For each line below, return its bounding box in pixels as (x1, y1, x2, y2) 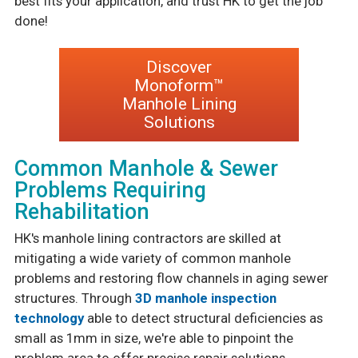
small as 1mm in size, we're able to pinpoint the (14, 330, 293, 346)
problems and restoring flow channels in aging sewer (14, 270, 328, 286)
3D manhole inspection (134, 290, 276, 306)
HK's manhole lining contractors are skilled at (14, 230, 281, 246)
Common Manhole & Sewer (14, 156, 278, 182)
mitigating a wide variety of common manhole (14, 250, 291, 266)
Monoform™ (134, 75, 224, 95)
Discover (146, 57, 212, 77)
